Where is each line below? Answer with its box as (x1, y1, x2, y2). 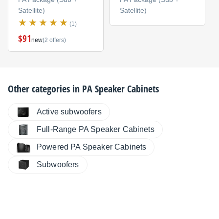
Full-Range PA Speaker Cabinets (37, 125, 154, 134)
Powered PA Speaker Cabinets (37, 143, 147, 152)
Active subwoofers (37, 108, 102, 116)
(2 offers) (42, 36, 66, 44)
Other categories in (8, 82, 82, 96)
